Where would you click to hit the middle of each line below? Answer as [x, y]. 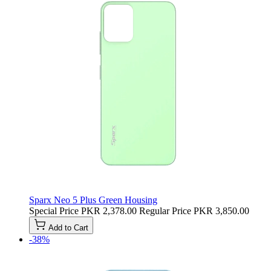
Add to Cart [68, 227]
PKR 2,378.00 [109, 211]
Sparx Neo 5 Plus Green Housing [93, 200]
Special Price [54, 211]
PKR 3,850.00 [221, 211]
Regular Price [165, 211]
